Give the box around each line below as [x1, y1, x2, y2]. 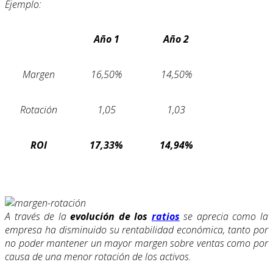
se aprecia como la [179, 210, 269, 223]
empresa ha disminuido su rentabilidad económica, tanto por [5, 223, 268, 236]
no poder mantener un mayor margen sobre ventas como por [5, 236, 268, 250]
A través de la [5, 210, 71, 223]
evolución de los [70, 210, 152, 223]
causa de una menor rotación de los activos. [5, 250, 191, 263]
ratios [151, 210, 180, 223]
